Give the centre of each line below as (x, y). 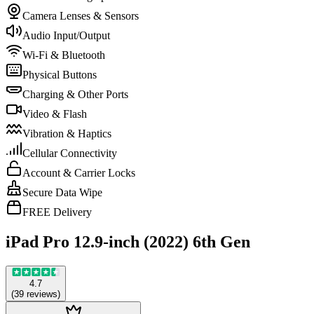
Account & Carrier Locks (79, 173)
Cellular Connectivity (70, 153)
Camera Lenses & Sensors (81, 16)
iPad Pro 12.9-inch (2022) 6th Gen (128, 241)
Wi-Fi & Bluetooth (64, 55)
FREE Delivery (57, 212)
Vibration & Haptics (67, 134)
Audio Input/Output (66, 36)
